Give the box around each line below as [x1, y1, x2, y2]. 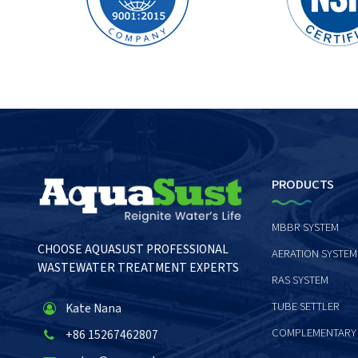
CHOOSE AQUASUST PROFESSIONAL [37, 240, 229, 258]
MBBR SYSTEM [271, 219, 339, 237]
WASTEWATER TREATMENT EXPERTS [37, 258, 239, 276]
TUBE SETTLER [271, 298, 340, 316]
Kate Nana [65, 300, 121, 318]
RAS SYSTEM [271, 272, 328, 289]
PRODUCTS [271, 175, 334, 195]
